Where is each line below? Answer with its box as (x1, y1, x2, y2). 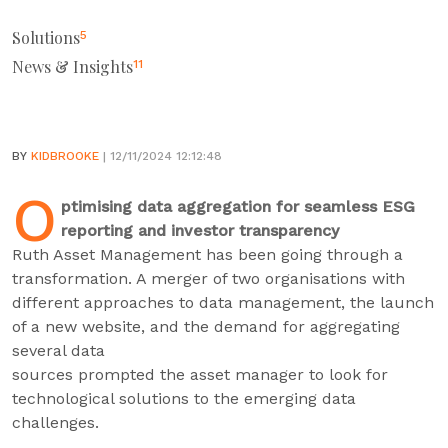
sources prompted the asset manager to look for (12, 365, 388, 384)
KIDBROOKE (31, 149, 99, 163)
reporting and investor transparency (61, 221, 339, 240)
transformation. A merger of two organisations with (12, 269, 405, 288)
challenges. (12, 413, 99, 432)
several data (12, 341, 105, 360)
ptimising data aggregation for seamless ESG (61, 197, 415, 216)
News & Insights (12, 56, 133, 77)
